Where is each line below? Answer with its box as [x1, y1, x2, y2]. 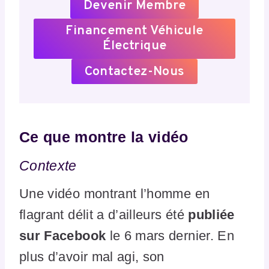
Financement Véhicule [65, 23, 204, 40]
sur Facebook [19, 228, 106, 243]
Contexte [19, 158, 81, 174]
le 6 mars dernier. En [106, 228, 234, 243]
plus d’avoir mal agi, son [19, 249, 165, 264]
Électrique [102, 38, 167, 55]
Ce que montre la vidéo [19, 128, 220, 145]
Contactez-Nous [84, 63, 185, 80]
